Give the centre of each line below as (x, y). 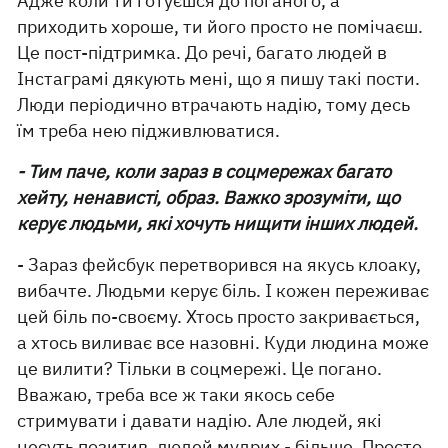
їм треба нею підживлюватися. (149, 130)
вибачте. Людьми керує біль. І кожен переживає (223, 290)
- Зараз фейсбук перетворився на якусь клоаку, (219, 264)
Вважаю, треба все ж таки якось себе (176, 394)
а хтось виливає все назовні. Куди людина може (223, 342)
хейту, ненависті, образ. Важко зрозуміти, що (209, 197)
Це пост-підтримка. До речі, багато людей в (202, 52)
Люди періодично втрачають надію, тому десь (214, 104)
